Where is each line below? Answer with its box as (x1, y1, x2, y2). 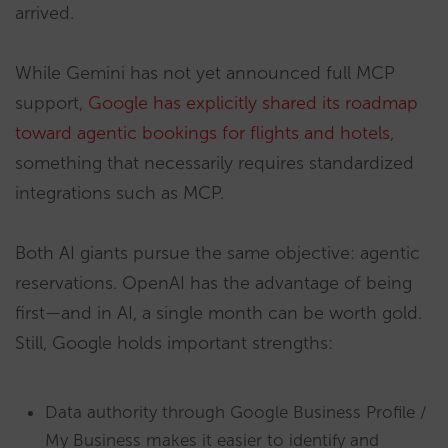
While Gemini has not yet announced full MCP (15, 61, 395, 84)
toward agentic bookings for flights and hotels (15, 121, 390, 144)
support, (15, 91, 88, 114)
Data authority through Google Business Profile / (45, 401, 427, 422)
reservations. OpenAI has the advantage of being (15, 271, 412, 294)
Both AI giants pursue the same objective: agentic (15, 241, 420, 264)
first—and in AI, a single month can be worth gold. (15, 301, 422, 324)
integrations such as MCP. (15, 181, 224, 204)
